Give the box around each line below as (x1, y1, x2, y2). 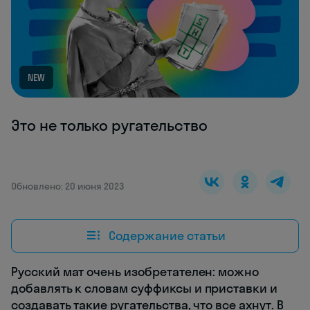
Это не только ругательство (11, 116, 208, 136)
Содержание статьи (108, 227, 226, 244)
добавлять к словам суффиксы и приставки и (11, 280, 277, 297)
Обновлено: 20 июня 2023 (11, 180, 124, 193)
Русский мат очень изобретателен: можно (11, 264, 259, 280)
